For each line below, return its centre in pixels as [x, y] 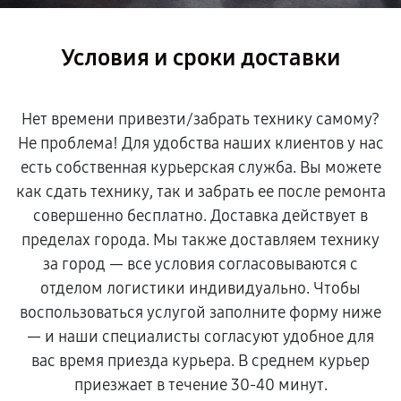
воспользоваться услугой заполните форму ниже [200, 312]
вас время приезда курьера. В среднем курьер [200, 361]
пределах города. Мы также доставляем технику [200, 240]
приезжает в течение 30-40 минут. [200, 385]
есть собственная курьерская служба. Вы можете [200, 167]
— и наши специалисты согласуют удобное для [200, 337]
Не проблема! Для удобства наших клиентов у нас [200, 143]
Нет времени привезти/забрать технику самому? [200, 119]
